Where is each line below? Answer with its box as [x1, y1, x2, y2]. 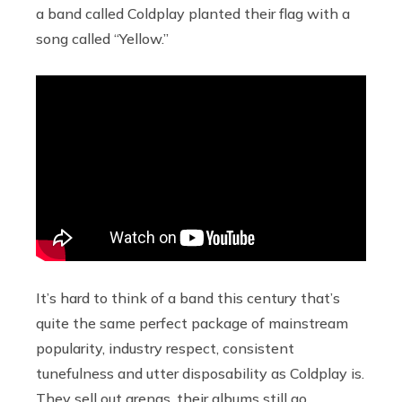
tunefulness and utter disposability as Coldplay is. [36, 363, 364, 382]
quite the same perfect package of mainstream [36, 313, 348, 332]
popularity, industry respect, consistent [36, 338, 294, 357]
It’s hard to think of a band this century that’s [36, 288, 340, 307]
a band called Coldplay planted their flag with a [36, 4, 350, 22]
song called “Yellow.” [36, 29, 169, 48]
